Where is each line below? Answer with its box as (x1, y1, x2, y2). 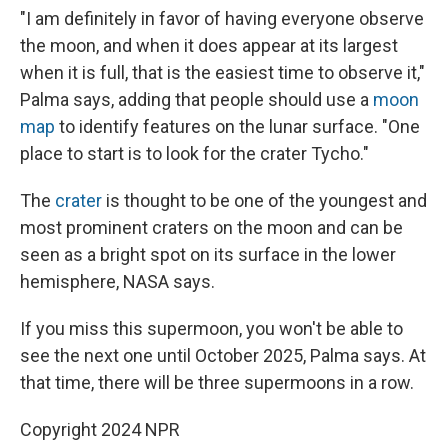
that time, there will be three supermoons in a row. (20, 372, 414, 394)
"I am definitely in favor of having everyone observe (20, 8, 424, 30)
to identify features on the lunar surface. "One (55, 116, 420, 138)
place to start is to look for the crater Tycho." (20, 143, 369, 165)
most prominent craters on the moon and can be (20, 217, 403, 239)
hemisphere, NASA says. (20, 271, 215, 293)
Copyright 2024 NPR (20, 419, 180, 441)
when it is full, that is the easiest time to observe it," (20, 62, 425, 84)
